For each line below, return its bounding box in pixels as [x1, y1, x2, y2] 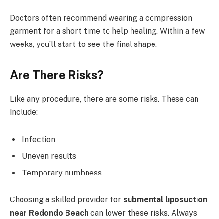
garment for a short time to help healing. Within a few [10, 26, 205, 36]
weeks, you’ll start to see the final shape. [10, 39, 157, 49]
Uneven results [22, 151, 76, 161]
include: [10, 108, 38, 117]
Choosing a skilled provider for [10, 195, 123, 205]
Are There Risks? [10, 68, 104, 82]
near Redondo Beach [10, 208, 88, 218]
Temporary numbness [22, 168, 102, 177]
